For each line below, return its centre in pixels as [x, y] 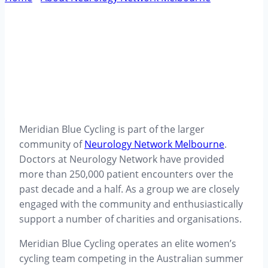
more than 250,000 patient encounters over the [126, 174]
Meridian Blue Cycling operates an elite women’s [128, 243]
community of [52, 144]
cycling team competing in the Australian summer [131, 258]
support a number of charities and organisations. [130, 219]
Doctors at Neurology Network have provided [122, 159]
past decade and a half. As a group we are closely [129, 189]
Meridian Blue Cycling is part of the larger [112, 129]
